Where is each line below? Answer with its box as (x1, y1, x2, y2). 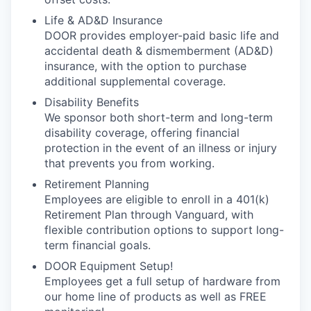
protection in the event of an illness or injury (44, 141, 277, 155)
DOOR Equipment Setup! (44, 259, 173, 274)
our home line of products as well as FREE (44, 289, 267, 304)
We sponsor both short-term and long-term (44, 110, 273, 125)
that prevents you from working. (44, 156, 215, 171)
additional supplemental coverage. (44, 74, 226, 89)
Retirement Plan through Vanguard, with (44, 208, 253, 222)
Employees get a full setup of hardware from (44, 274, 280, 289)
